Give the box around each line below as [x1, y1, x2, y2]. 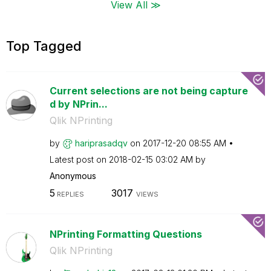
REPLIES [54, 190, 84, 198]
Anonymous [49, 170, 96, 181]
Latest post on [49, 154, 109, 165]
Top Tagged [6, 38, 82, 54]
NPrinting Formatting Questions [49, 228, 202, 240]
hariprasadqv [74, 137, 128, 148]
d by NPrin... [49, 97, 108, 110]
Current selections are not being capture [49, 84, 248, 97]
